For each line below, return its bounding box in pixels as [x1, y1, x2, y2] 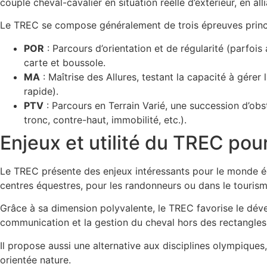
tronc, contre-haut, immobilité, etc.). [24, 113, 187, 126]
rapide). [24, 85, 58, 97]
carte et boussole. [24, 56, 105, 69]
